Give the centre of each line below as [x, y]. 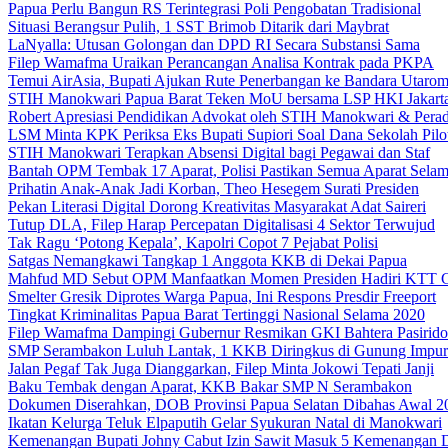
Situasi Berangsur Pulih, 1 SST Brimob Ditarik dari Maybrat [198, 26]
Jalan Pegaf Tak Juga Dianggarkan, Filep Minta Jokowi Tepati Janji [221, 368]
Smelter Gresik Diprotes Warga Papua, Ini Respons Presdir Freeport [222, 296]
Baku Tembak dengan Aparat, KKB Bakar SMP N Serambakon [210, 386]
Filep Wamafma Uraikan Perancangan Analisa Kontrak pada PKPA [221, 62]
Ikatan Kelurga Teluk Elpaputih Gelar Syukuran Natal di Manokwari [225, 422]
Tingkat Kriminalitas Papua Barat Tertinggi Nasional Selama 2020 [216, 314]
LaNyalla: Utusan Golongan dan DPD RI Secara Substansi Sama [214, 44]
